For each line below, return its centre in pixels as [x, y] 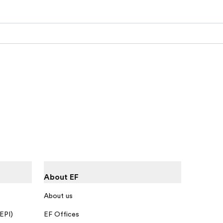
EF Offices [61, 214]
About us [58, 195]
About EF [61, 177]
